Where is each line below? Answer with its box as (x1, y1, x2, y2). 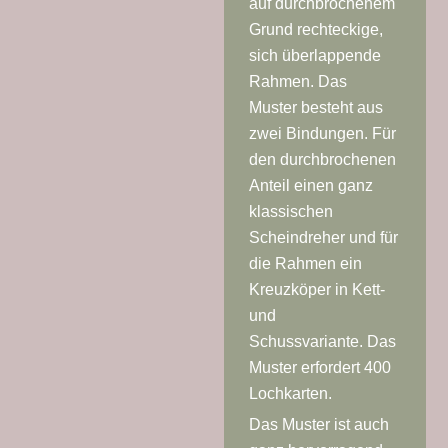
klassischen (249, 202, 333, 220)
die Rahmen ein (249, 254, 362, 272)
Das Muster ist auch (249, 415, 389, 433)
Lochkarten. (249, 384, 332, 402)
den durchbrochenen (249, 150, 396, 168)
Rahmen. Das (249, 72, 347, 90)
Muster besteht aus (249, 98, 383, 116)
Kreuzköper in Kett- (249, 280, 385, 298)
